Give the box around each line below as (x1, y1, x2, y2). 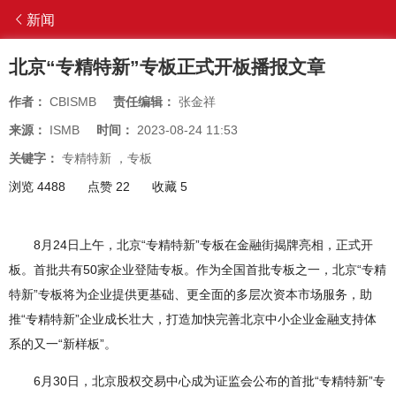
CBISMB (49, 95, 96, 110)
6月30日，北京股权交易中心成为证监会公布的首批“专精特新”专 (34, 374, 385, 389)
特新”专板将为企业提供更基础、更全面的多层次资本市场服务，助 (9, 287, 372, 302)
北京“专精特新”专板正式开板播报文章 (9, 57, 325, 78)
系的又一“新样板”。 (9, 337, 117, 352)
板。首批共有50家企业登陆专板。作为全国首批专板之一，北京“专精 (9, 263, 386, 278)
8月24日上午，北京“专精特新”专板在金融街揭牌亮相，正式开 (34, 238, 373, 253)
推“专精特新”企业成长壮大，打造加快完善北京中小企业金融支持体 (9, 312, 377, 327)
